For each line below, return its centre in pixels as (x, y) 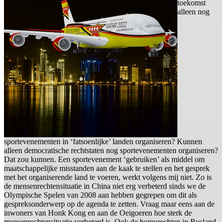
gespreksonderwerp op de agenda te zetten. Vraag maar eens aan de (109, 204)
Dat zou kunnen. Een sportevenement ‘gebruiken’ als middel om (104, 159)
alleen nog (194, 11)
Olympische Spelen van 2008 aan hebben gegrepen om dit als (100, 195)
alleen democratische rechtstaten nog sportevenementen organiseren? (111, 150)
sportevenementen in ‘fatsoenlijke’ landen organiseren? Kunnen (103, 141)
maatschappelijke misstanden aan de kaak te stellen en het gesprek (107, 168)
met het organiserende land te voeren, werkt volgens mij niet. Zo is (108, 177)
